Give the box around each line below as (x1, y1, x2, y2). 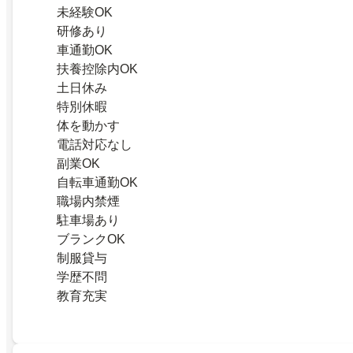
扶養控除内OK (57, 62, 138, 76)
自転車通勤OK (57, 176, 138, 190)
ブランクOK (57, 232, 125, 247)
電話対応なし (57, 138, 132, 152)
